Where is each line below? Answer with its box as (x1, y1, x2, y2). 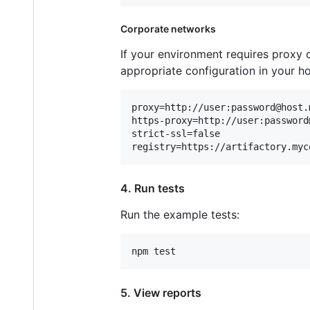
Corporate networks (120, 22, 216, 35)
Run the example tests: (120, 207, 239, 221)
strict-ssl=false (131, 127, 220, 139)
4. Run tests (120, 181, 185, 195)
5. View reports (120, 285, 201, 300)
